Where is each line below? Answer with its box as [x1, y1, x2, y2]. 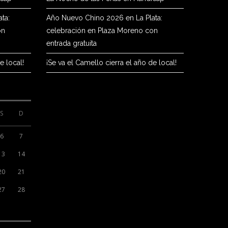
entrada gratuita [46, 39, 97, 47]
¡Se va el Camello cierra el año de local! [46, 59, 177, 67]
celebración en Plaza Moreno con [46, 26, 158, 35]
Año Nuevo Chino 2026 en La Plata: [46, 14, 162, 22]
